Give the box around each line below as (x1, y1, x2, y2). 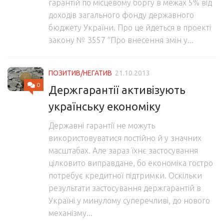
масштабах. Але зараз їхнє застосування (48, 145, 198, 155)
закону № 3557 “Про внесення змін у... (48, 35, 193, 45)
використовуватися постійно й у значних (48, 133, 201, 142)
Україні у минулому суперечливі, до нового (48, 195, 210, 205)
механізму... (48, 208, 92, 217)
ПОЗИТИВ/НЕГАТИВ (48, 69, 112, 77)
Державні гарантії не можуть (48, 120, 155, 130)
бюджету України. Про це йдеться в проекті (48, 23, 211, 32)
